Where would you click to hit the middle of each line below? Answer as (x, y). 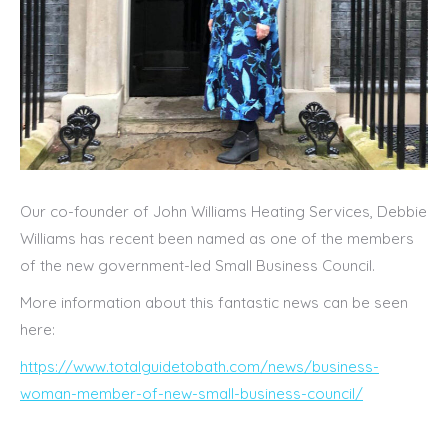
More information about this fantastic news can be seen (214, 303)
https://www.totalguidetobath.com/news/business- (199, 367)
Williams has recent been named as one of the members (217, 239)
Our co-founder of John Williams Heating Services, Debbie (223, 212)
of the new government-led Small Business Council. (197, 266)
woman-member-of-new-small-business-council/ (191, 394)
